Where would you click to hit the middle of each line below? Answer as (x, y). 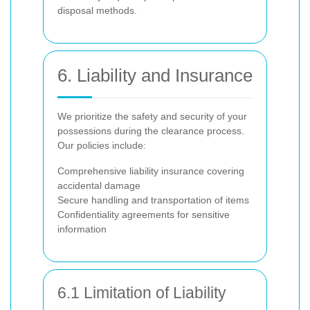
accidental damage (99, 185)
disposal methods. (97, 10)
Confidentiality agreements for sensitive (144, 215)
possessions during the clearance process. (151, 131)
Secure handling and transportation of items (153, 200)
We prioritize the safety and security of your (152, 116)
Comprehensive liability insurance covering (151, 171)
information (82, 229)
